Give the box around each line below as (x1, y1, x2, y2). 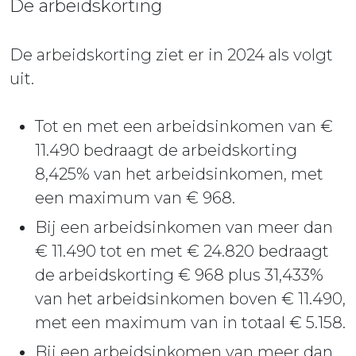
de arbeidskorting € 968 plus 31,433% (35, 265, 323, 284)
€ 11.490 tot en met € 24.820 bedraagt (35, 241, 329, 261)
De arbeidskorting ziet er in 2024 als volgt (10, 44, 333, 64)
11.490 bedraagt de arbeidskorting (35, 140, 297, 160)
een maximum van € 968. (35, 188, 235, 207)
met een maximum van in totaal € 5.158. (35, 312, 346, 332)
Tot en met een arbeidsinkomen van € (35, 116, 333, 136)
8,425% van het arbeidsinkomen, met (35, 164, 323, 184)
